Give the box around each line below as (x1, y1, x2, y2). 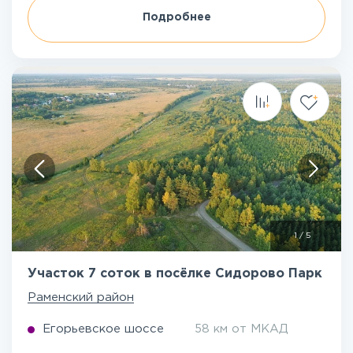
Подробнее (142, 13, 211, 22)
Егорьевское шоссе (43, 324, 164, 334)
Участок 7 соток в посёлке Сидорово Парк (28, 268, 322, 280)
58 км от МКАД (195, 324, 288, 334)
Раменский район (28, 292, 134, 303)
